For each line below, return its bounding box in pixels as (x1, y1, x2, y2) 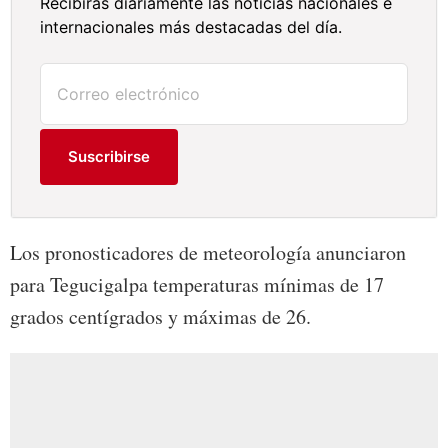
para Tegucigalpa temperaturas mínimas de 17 (10, 271, 384, 299)
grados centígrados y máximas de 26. (10, 303, 311, 331)
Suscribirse (68, 147, 151, 167)
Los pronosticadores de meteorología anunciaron (10, 239, 406, 267)
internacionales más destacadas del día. (40, 17, 343, 38)
